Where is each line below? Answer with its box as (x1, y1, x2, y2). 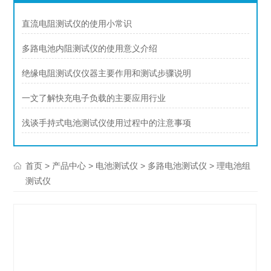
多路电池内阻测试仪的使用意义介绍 (22, 44, 158, 54)
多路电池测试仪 (148, 162, 207, 171)
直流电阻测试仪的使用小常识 (22, 19, 132, 29)
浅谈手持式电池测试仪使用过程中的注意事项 (22, 119, 192, 128)
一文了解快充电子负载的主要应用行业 (22, 94, 166, 103)
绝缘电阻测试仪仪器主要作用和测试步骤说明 (22, 69, 192, 79)
